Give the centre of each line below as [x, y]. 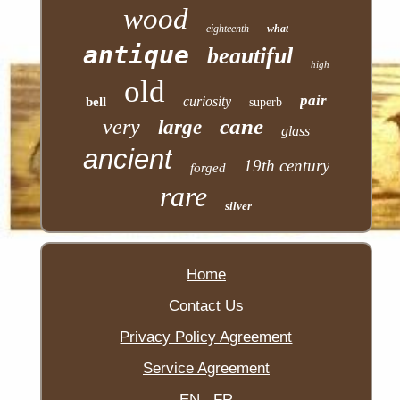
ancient [127, 160]
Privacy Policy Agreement [206, 337]
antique [136, 55]
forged [208, 168]
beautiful [250, 56]
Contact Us [206, 306]
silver [239, 206]
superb [265, 103]
